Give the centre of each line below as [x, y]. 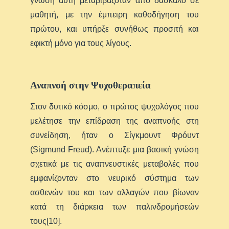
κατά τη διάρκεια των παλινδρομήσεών [114, 207]
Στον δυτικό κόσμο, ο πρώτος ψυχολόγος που [114, 107]
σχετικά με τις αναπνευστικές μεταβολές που [114, 164]
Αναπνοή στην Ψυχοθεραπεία [91, 85]
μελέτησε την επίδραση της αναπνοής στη [114, 121]
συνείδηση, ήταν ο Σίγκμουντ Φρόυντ [114, 135]
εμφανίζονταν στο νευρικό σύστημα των [114, 178]
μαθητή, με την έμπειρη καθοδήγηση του [114, 15]
